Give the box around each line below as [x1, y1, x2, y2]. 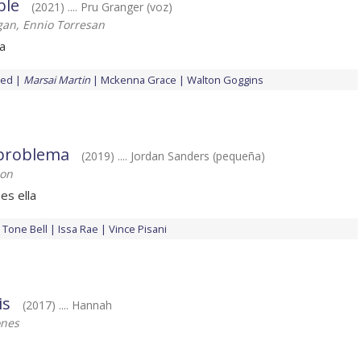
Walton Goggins [187, 73, 263, 88]
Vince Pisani [109, 222, 167, 237]
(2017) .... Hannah [23, 297, 112, 313]
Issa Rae [58, 222, 98, 237]
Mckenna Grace [101, 73, 176, 88]
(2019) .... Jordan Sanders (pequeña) [81, 148, 265, 164]
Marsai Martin [23, 73, 90, 88]
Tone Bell [2, 222, 48, 237]
